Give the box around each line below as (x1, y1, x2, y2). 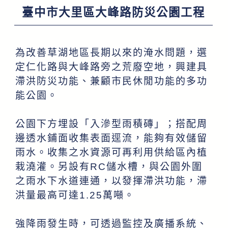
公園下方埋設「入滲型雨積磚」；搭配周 (15, 119, 208, 129)
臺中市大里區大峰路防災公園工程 (22, 6, 205, 19)
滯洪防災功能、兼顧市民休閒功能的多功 (15, 76, 208, 87)
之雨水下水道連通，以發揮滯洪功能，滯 (15, 176, 208, 186)
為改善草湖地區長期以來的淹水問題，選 (15, 47, 208, 58)
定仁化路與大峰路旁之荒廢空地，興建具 (15, 62, 208, 72)
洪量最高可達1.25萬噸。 (15, 190, 135, 201)
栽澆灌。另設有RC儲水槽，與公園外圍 (15, 161, 203, 172)
